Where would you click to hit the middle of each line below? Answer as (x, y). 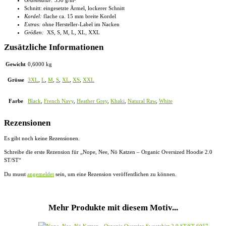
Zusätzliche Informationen (54, 47)
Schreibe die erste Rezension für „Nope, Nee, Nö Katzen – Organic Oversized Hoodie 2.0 (108, 152)
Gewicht (16, 64)
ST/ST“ (13, 160)
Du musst (16, 174)
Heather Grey (92, 101)
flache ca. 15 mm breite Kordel (79, 16)
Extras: (33, 24)
